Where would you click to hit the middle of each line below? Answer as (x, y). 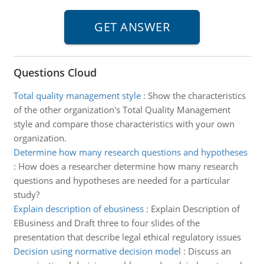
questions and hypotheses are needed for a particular (121, 180)
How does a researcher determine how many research (128, 166)
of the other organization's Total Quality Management (122, 110)
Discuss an (209, 251)
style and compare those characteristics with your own (124, 124)
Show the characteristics (197, 95)
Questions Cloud (55, 72)
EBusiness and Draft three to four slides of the (106, 223)
